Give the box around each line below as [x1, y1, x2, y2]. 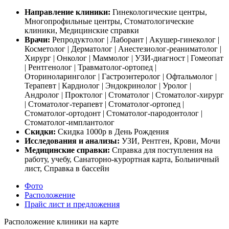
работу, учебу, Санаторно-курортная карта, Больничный [25, 155, 219, 164]
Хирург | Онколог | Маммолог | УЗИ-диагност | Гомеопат [25, 54, 223, 63]
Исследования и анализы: [25, 136, 122, 146]
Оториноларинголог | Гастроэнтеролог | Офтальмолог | [25, 72, 217, 81]
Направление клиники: [25, 8, 112, 17]
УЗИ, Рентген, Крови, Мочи [122, 136, 220, 146]
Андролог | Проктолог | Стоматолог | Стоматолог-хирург [25, 90, 224, 100]
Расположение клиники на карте [4, 217, 119, 226]
